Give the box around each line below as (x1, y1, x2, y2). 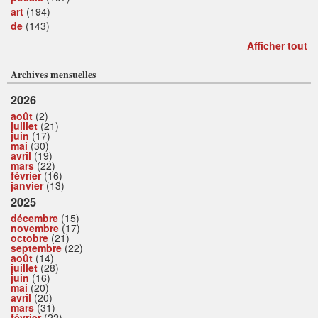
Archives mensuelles (11, 67, 96, 82)
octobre (11, 231, 48, 246)
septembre (11, 241, 62, 256)
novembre (11, 221, 59, 236)
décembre (11, 211, 58, 226)
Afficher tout (247, 38, 307, 53)
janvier (11, 178, 43, 193)
